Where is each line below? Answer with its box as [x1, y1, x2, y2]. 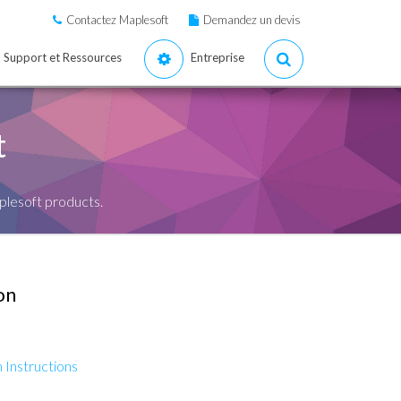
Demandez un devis [203, 13, 301, 27]
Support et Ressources [4, 50, 122, 64]
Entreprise [191, 50, 244, 64]
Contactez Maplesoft [66, 13, 168, 27]
